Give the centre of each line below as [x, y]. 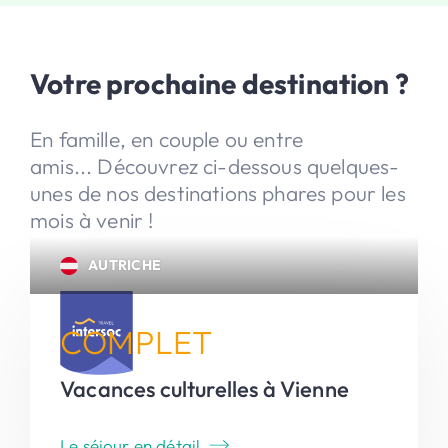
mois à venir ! [92, 219]
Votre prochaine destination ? [219, 83]
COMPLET [136, 341]
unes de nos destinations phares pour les [218, 192]
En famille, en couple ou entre [167, 138]
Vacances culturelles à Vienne [204, 388]
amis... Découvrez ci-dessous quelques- [215, 165]
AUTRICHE [125, 264]
